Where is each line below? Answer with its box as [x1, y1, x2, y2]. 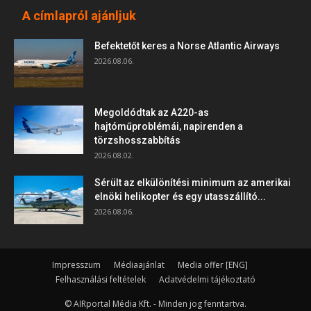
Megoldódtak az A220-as [94, 107, 209, 119]
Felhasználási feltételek [56, 274, 146, 286]
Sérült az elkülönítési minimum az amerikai [94, 177, 291, 189]
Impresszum [52, 259, 101, 271]
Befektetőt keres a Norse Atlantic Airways [94, 40, 280, 52]
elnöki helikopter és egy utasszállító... [94, 191, 266, 203]
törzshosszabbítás [94, 135, 180, 146]
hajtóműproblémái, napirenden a [94, 121, 243, 133]
